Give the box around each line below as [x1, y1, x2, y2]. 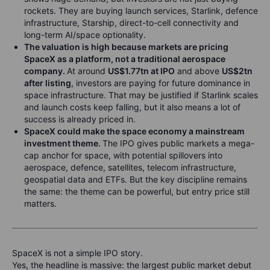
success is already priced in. [24, 114, 136, 124]
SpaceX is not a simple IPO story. [12, 248, 143, 258]
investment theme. [24, 138, 102, 148]
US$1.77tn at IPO [108, 66, 175, 76]
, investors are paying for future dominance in [71, 78, 250, 88]
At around [67, 66, 108, 76]
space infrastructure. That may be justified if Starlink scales [24, 90, 258, 100]
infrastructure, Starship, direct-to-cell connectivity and [24, 17, 239, 28]
